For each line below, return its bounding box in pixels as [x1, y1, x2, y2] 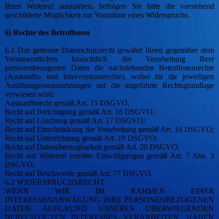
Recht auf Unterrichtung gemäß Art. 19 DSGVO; [5, 134, 157, 143]
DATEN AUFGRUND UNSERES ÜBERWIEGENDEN [5, 204, 214, 213]
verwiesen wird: [5, 90, 54, 99]
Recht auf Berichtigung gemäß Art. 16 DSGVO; [5, 108, 154, 116]
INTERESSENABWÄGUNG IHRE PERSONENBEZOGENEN [5, 196, 214, 204]
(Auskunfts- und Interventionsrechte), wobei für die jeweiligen [5, 72, 214, 81]
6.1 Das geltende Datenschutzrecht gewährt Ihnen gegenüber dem [5, 46, 214, 55]
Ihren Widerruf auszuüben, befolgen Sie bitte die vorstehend [5, 2, 214, 11]
